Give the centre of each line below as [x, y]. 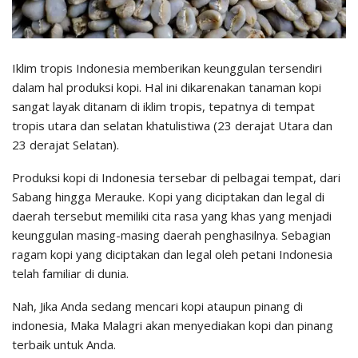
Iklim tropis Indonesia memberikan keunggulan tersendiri [167, 68]
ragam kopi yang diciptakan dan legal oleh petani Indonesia [172, 255]
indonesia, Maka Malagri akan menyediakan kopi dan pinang [173, 326]
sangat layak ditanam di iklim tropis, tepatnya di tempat [163, 107]
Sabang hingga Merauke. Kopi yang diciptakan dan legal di [168, 197]
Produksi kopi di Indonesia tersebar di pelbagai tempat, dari [176, 178]
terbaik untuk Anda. [64, 345]
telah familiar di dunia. [70, 274]
